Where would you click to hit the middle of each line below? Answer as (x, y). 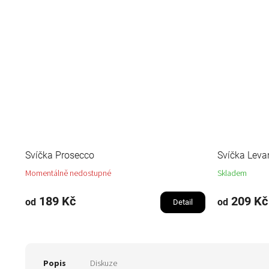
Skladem (232, 174)
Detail (183, 202)
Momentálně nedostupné (68, 174)
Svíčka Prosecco (60, 156)
